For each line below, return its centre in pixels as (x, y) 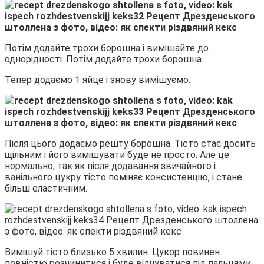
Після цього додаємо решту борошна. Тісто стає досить (130, 144)
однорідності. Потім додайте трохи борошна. (104, 60)
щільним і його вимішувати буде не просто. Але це (117, 155)
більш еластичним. (46, 189)
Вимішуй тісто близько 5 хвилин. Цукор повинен (112, 252)
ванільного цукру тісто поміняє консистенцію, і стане (123, 177)
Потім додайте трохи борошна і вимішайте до (107, 48)
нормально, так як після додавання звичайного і (110, 166)
